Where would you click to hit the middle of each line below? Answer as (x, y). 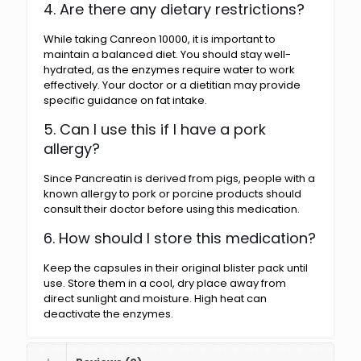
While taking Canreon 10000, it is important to (160, 39)
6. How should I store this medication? (180, 238)
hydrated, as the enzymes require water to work (169, 69)
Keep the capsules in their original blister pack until (176, 268)
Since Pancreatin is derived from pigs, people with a (179, 178)
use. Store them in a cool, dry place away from (165, 283)
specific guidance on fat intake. (125, 100)
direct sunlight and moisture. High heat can (155, 298)
